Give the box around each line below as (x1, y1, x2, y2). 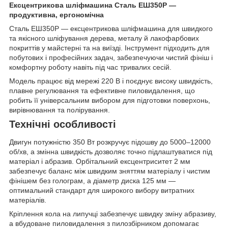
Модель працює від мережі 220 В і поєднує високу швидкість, (9, 76, 213, 85)
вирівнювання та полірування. (9, 105, 110, 114)
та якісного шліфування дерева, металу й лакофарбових (9, 34, 199, 42)
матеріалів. (9, 196, 46, 205)
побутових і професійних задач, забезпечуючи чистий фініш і (9, 53, 213, 62)
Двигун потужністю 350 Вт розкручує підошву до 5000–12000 (9, 138, 211, 147)
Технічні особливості (9, 118, 116, 130)
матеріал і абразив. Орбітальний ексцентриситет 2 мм (9, 157, 190, 166)
